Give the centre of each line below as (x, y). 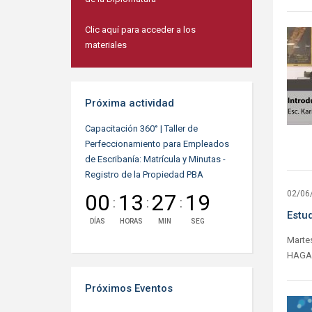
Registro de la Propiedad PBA (144, 174)
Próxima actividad (130, 103)
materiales (106, 45)
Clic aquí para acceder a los (140, 30)
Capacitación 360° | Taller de (141, 128)
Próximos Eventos (129, 288)
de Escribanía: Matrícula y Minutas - (155, 159)
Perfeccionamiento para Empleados (157, 144)
